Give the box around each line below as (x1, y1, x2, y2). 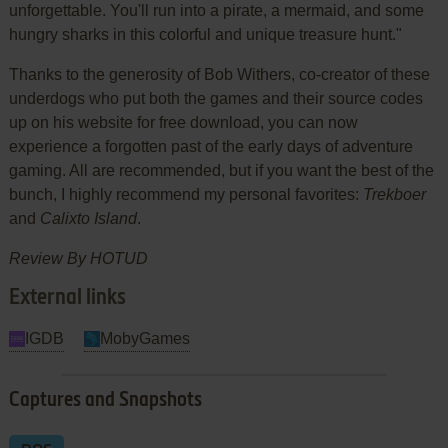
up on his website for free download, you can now (8, 113, 358, 131)
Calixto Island (39, 209, 137, 227)
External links (8, 286, 126, 309)
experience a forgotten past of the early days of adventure (8, 137, 413, 155)
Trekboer (362, 185, 426, 203)
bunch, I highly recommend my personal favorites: (8, 185, 363, 203)
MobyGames (99, 329, 190, 347)
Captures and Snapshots (8, 390, 202, 411)
